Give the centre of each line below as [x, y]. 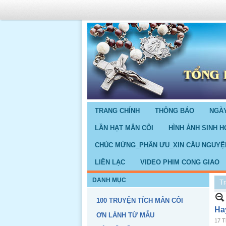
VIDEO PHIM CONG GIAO [180, 162]
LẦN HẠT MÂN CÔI [124, 128]
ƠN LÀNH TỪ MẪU [125, 215]
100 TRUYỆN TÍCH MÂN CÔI [140, 201]
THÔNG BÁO [175, 111]
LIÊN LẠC [110, 162]
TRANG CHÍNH [117, 111]
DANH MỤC [109, 180]
